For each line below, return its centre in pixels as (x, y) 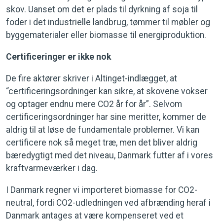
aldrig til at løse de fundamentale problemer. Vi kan (103, 130)
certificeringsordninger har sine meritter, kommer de (106, 117)
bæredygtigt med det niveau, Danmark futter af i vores (110, 155)
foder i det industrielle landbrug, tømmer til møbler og (108, 22)
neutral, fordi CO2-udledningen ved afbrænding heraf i (108, 203)
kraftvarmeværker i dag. (52, 168)
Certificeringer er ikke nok (58, 57)
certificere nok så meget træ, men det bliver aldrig (102, 143)
